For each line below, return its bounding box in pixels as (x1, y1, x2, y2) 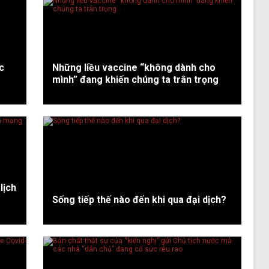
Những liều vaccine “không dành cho (52, 61, 216, 73)
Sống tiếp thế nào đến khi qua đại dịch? (52, 193, 226, 205)
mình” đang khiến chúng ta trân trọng (52, 73, 219, 85)
